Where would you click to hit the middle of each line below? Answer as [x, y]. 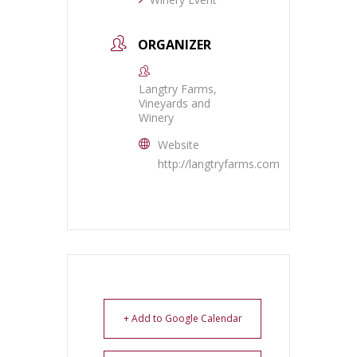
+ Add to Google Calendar [182, 319]
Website [178, 145]
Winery [156, 118]
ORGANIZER [175, 45]
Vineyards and [175, 104]
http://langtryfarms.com [219, 164]
